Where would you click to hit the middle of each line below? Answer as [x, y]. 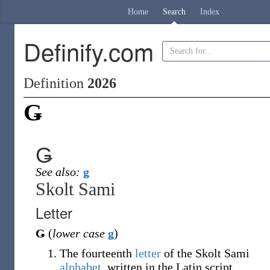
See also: [58, 172]
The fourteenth [97, 253]
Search [174, 12]
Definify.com [89, 51]
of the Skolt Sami [205, 253]
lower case [79, 233]
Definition [55, 83]
